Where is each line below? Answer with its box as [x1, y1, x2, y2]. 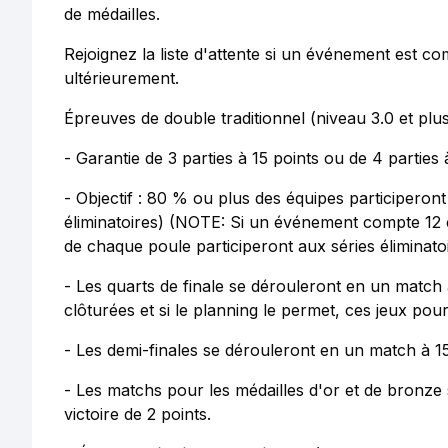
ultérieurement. [64, 68, 179, 88]
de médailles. [64, 4, 160, 24]
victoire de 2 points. [64, 404, 211, 424]
